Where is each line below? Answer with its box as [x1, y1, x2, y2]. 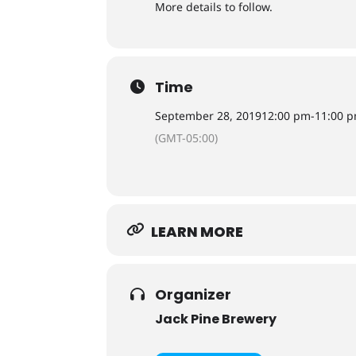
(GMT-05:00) [155, 130, 219, 145]
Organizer [155, 284, 232, 304]
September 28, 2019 [155, 108, 262, 123]
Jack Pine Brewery [155, 310, 277, 328]
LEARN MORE [151, 222, 244, 242]
